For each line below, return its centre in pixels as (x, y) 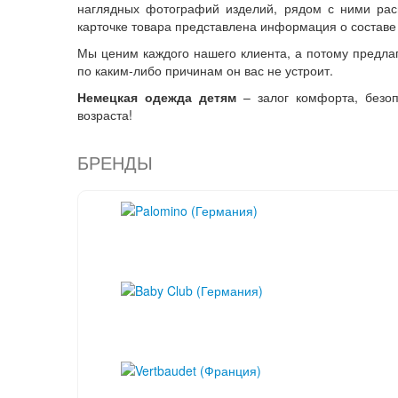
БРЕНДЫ (115, 163)
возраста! (105, 114)
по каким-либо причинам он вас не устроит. (205, 70)
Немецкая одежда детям (157, 96)
